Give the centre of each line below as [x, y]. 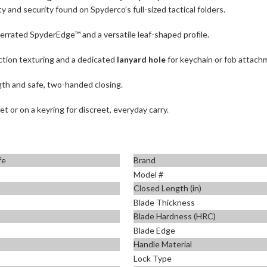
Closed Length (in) [167, 188]
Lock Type [153, 258]
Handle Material [163, 244]
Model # [148, 174]
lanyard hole [142, 59]
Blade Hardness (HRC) [175, 216]
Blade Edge [154, 230]
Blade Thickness [164, 202]
